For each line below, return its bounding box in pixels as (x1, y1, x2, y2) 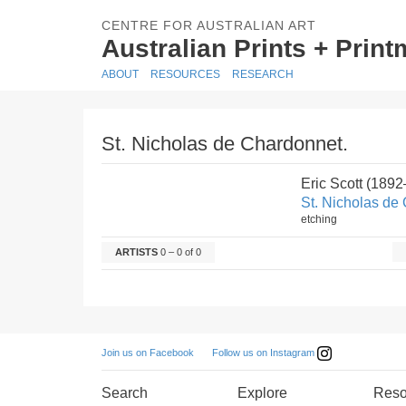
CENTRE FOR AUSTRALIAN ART (101, 18, 316, 33)
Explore (237, 385, 287, 401)
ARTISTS (115, 246, 158, 257)
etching (301, 213, 337, 226)
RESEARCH (232, 68, 294, 81)
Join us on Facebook (101, 347, 194, 358)
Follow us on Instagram (212, 346, 317, 358)
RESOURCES (150, 68, 220, 81)
